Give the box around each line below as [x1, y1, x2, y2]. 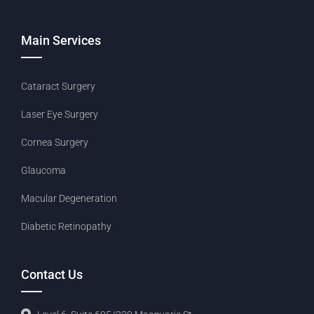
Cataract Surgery [21, 81, 95, 93]
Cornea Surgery [21, 137, 88, 149]
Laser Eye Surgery [21, 109, 98, 121]
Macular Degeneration [21, 193, 117, 205]
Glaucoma [21, 165, 66, 177]
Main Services [21, 33, 101, 48]
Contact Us [21, 267, 83, 282]
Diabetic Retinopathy [21, 221, 111, 233]
